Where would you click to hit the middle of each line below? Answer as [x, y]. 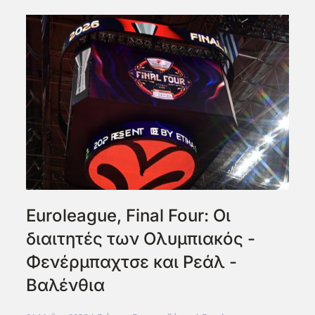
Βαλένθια [66, 285]
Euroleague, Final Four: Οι [129, 216]
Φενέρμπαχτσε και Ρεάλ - [132, 262]
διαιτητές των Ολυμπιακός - [141, 239]
